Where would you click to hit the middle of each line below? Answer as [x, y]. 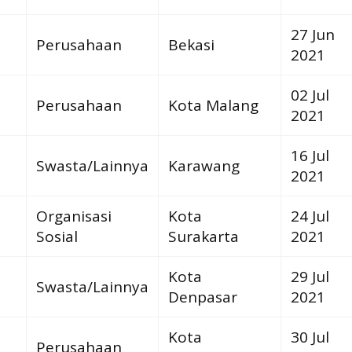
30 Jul [310, 337]
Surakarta [203, 236]
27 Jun [312, 34]
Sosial [57, 236]
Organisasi [73, 216]
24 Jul [310, 216]
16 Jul [310, 155]
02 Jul [310, 95]
